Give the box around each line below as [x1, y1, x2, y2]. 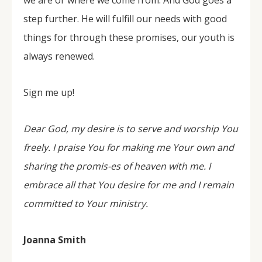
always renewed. [23, 50, 95, 63]
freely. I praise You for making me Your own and [23, 141, 234, 154]
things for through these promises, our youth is [23, 31, 235, 44]
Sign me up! [23, 86, 74, 99]
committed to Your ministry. [23, 197, 150, 210]
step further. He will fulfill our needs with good [23, 12, 227, 25]
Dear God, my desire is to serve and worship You [23, 122, 238, 135]
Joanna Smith [23, 233, 88, 246]
